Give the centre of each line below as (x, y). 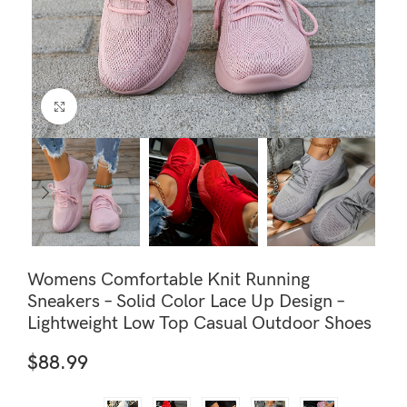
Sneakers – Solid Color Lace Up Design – (186, 302)
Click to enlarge (122, 106)
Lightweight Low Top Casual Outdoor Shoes (199, 324)
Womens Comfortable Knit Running (169, 280)
